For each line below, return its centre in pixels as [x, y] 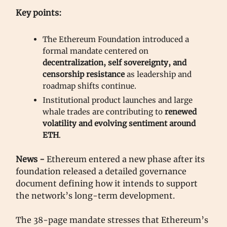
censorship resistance [85, 74]
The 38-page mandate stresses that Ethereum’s [112, 220]
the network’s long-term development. [96, 195]
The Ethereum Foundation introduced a [116, 39]
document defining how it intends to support [107, 183]
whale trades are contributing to [104, 111]
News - [31, 159]
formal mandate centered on [96, 51]
